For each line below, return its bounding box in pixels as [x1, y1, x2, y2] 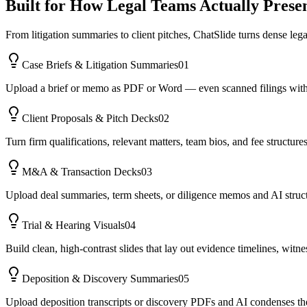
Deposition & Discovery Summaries [22, 272, 178, 284]
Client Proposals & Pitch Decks [22, 112, 158, 124]
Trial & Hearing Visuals [22, 219, 125, 231]
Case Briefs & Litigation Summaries [22, 58, 178, 71]
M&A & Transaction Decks [22, 165, 141, 177]
